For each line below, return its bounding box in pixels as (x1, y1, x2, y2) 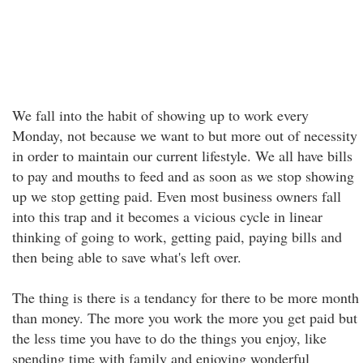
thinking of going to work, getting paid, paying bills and (12, 227, 342, 246)
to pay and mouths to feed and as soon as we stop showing (12, 166, 354, 186)
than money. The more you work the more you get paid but (12, 308, 357, 327)
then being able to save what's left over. (12, 247, 241, 267)
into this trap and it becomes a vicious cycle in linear (12, 207, 322, 226)
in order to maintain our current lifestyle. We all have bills (12, 146, 352, 165)
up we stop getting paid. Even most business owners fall (12, 186, 341, 206)
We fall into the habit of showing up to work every (12, 105, 309, 125)
